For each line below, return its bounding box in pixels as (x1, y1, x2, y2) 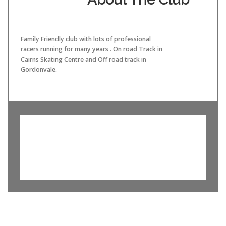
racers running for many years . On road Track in (21, 44, 162, 53)
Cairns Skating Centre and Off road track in (21, 54, 146, 64)
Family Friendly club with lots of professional (21, 34, 151, 43)
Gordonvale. (21, 65, 59, 74)
